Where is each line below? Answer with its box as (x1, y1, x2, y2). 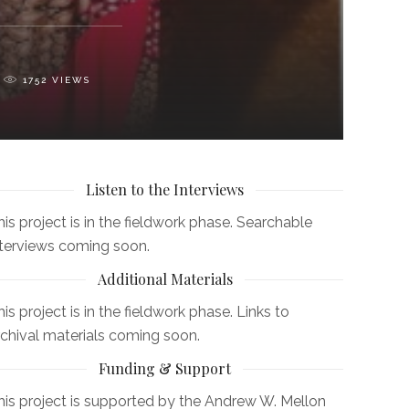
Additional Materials (97, 268, 233, 288)
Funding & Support (98, 358, 231, 378)
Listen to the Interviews (85, 179, 244, 199)
